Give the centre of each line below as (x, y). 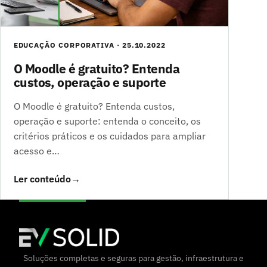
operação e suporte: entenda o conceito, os (107, 121)
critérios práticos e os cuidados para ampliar (109, 136)
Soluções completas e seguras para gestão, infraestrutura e (133, 258)
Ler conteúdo (42, 179)
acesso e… (36, 150)
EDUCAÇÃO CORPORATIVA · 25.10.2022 (90, 45)
